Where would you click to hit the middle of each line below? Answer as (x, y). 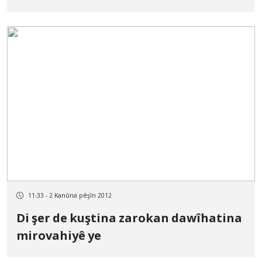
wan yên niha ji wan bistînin (101, 9)
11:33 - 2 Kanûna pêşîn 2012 (70, 196)
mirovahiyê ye (59, 237)
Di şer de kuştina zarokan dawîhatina (129, 219)
